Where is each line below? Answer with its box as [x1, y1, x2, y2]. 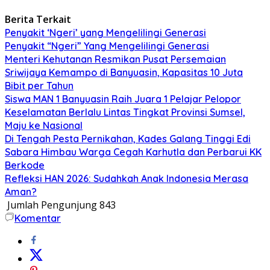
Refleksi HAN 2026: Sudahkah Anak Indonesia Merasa [5, 172, 248, 184]
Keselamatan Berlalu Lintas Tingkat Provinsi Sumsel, [5, 105, 245, 118]
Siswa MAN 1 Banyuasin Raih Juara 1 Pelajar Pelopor [5, 92, 241, 105]
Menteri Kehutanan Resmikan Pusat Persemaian [5, 52, 226, 65]
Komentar [14, 212, 61, 224]
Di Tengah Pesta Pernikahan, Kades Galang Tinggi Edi [5, 132, 251, 145]
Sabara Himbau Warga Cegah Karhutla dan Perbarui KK [5, 145, 262, 158]
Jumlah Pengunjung [7, 198, 97, 212]
